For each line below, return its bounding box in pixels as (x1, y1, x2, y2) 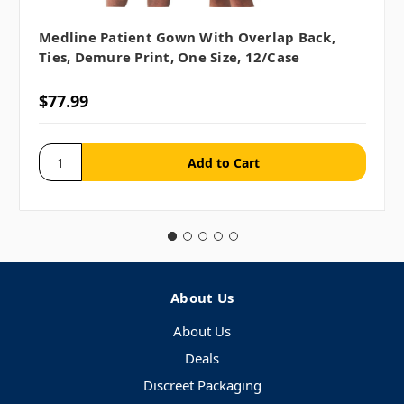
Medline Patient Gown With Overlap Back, (39, 27, 335, 46)
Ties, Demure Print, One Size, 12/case (39, 47, 300, 66)
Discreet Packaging (142, 376, 262, 395)
